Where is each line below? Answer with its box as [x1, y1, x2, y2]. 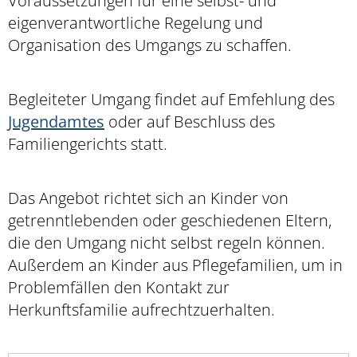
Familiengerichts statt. [8, 132, 167, 155]
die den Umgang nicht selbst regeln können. [8, 231, 325, 253]
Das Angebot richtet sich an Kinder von [8, 186, 288, 209]
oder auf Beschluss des [104, 110, 275, 132]
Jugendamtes [8, 110, 104, 132]
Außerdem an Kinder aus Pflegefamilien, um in [8, 253, 343, 276]
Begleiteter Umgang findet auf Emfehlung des [8, 88, 335, 110]
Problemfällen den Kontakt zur [8, 276, 229, 298]
